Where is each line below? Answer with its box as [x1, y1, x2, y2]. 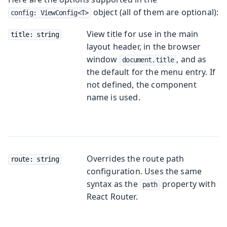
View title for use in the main [86, 28, 199, 40]
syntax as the [86, 178, 140, 190]
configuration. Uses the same [86, 165, 202, 177]
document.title [122, 55, 174, 64]
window [86, 53, 120, 65]
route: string [11, 155, 59, 163]
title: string [11, 30, 59, 39]
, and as [176, 53, 207, 65]
